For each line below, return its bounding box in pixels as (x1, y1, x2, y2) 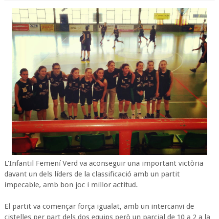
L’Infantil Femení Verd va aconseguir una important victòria (4, 159, 203, 168)
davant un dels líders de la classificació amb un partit (4, 170, 180, 178)
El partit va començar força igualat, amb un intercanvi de (4, 202, 194, 211)
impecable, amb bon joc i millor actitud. (4, 180, 138, 189)
